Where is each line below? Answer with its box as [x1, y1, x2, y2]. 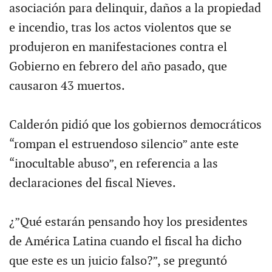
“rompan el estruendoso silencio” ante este [8, 137, 239, 152]
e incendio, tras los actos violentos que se [8, 20, 231, 35]
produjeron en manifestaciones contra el [8, 39, 227, 55]
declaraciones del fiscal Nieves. [8, 175, 176, 191]
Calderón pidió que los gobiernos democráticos [8, 117, 262, 132]
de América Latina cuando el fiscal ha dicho [8, 234, 242, 249]
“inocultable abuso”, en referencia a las [8, 156, 218, 171]
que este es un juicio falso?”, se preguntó [8, 253, 227, 268]
